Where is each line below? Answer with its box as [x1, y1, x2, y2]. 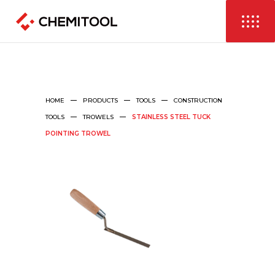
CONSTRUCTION [174, 96, 222, 104]
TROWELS [83, 113, 114, 121]
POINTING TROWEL [45, 130, 110, 137]
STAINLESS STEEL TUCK [132, 113, 211, 121]
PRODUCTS [83, 96, 118, 104]
